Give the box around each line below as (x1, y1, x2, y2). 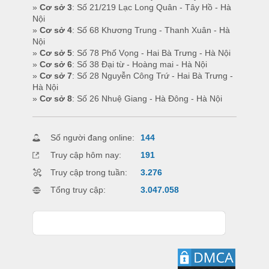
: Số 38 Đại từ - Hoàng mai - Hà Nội (72, 59, 207, 70)
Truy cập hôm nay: (50, 150, 121, 160)
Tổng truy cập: (50, 185, 106, 195)
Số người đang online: (50, 133, 134, 143)
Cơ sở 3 (40, 2, 72, 13)
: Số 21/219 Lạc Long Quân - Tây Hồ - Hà (72, 2, 231, 13)
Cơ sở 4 (40, 25, 72, 35)
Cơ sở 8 (40, 94, 72, 104)
